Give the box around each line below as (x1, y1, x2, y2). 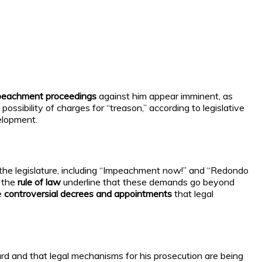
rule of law (18, 175, 61, 188)
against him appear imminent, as (96, 90, 233, 102)
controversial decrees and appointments (4, 187, 172, 199)
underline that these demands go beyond (61, 175, 235, 188)
